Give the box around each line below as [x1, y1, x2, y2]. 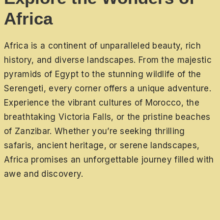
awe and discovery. [4, 169, 83, 179]
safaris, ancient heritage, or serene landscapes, [4, 140, 200, 151]
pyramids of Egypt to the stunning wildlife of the [4, 69, 201, 80]
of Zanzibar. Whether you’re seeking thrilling [4, 126, 185, 137]
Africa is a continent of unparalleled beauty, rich [4, 41, 201, 51]
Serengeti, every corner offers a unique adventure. [4, 83, 211, 94]
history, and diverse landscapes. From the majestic [4, 55, 212, 65]
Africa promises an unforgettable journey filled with [4, 155, 214, 165]
